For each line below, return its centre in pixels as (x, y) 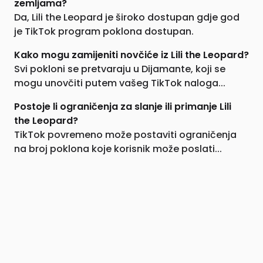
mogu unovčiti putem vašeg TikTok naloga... (120, 83)
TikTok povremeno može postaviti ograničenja (125, 135)
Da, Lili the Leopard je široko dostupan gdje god (127, 17)
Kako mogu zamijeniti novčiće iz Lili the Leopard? (131, 55)
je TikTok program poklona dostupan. (104, 31)
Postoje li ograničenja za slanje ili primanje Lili (123, 107)
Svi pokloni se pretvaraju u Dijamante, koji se (120, 69)
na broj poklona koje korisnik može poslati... (118, 149)
